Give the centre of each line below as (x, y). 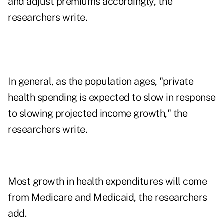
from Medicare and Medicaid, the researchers (108, 198)
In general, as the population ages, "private (101, 82)
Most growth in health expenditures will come (107, 182)
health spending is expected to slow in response (112, 98)
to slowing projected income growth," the (98, 114)
